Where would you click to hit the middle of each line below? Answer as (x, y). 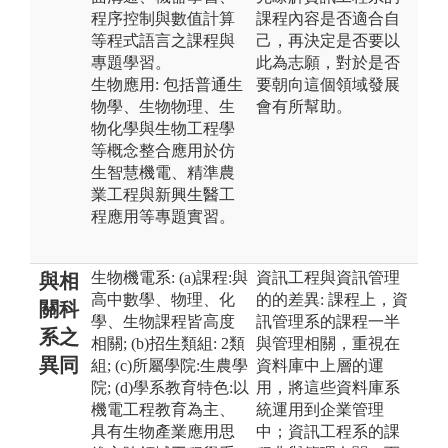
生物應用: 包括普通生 (167, 84)
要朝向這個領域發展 (328, 84)
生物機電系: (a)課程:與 (169, 277)
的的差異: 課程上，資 (332, 299)
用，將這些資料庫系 (328, 387)
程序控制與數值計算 (163, 18)
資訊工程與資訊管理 (328, 277)
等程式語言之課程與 (163, 40)
